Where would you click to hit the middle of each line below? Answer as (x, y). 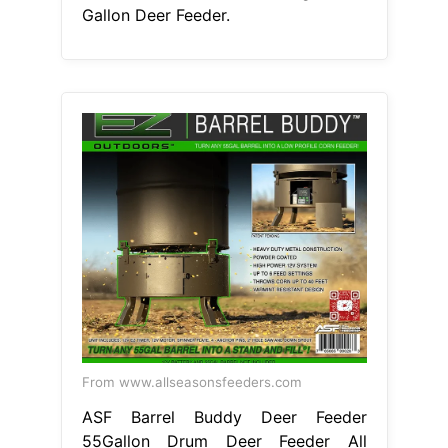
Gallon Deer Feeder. (155, 15)
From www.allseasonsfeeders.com (191, 382)
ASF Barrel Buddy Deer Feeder (224, 417)
